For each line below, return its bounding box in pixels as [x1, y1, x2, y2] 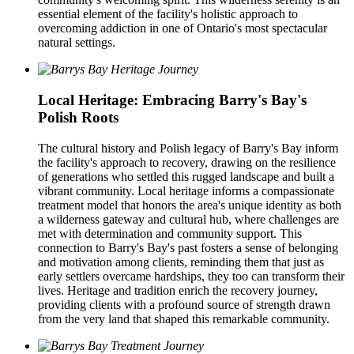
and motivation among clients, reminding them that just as [38, 254, 324, 269]
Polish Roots [38, 108, 119, 126]
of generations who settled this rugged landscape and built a [38, 169, 334, 183]
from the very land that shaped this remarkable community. [38, 311, 330, 326]
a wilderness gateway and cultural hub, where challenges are [38, 212, 339, 226]
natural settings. [38, 36, 115, 50]
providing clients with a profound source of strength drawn [38, 297, 330, 311]
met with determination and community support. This [38, 226, 302, 240]
